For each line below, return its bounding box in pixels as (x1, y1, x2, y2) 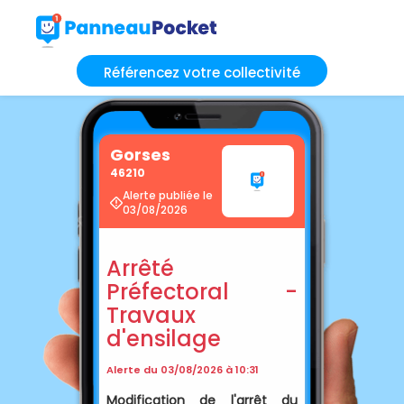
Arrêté (106, 252, 174, 283)
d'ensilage (106, 323, 221, 353)
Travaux (106, 299, 196, 330)
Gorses (110, 142, 170, 166)
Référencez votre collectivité (104, 62, 300, 82)
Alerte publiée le (123, 187, 213, 203)
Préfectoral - (106, 276, 298, 307)
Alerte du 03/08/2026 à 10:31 (106, 362, 259, 377)
